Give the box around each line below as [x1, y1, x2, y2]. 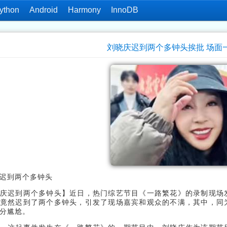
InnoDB [111, 6, 138, 14]
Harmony [68, 6, 101, 14]
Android [29, 6, 58, 14]
